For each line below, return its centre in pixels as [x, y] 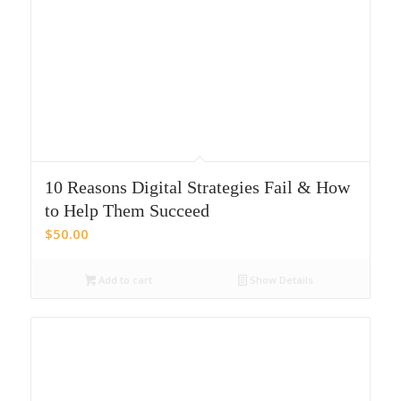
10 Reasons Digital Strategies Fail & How [197, 187]
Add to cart [124, 279]
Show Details [281, 279]
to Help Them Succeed [127, 210]
